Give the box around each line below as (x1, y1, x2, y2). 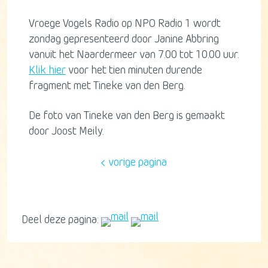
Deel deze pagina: (22, 214, 99, 226)
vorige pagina (106, 157, 167, 169)
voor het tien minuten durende (66, 65, 202, 76)
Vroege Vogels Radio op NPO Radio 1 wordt (29, 18, 221, 29)
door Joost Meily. (29, 126, 103, 137)
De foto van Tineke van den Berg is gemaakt (29, 110, 225, 121)
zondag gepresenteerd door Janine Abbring (29, 33, 219, 45)
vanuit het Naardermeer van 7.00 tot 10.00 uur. (29, 49, 239, 60)
